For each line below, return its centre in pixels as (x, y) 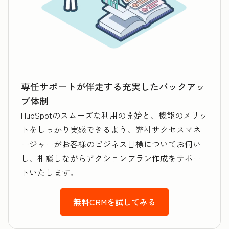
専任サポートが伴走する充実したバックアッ (113, 86)
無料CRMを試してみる (114, 202)
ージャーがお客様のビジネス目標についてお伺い (111, 143)
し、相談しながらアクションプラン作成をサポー (111, 158)
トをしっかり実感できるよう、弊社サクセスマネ (111, 129)
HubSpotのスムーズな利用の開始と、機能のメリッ (114, 115)
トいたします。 (50, 172)
